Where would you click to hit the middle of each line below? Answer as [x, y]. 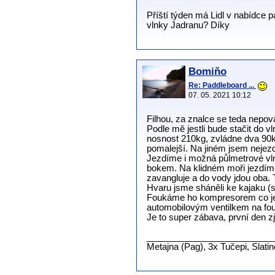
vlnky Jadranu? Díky [188, 25]
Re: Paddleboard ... [222, 86]
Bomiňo [207, 72]
